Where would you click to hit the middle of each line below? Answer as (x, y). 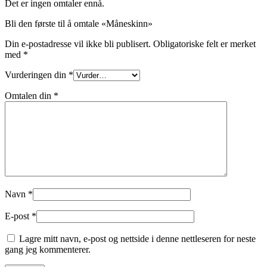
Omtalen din (29, 95)
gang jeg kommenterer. (48, 249)
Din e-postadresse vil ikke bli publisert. (78, 44)
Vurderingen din (37, 74)
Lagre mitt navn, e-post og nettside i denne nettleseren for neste (137, 238)
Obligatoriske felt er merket (204, 44)
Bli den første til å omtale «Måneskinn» (79, 23)
